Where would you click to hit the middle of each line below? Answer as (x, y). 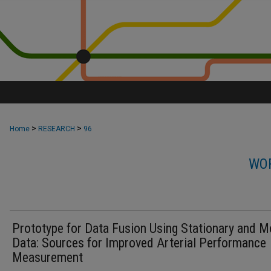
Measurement (47, 257)
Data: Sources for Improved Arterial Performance (139, 243)
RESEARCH (57, 129)
